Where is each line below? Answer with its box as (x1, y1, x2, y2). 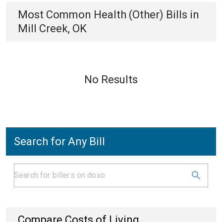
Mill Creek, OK (18, 22, 87, 35)
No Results (84, 73, 138, 86)
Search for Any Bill (14, 135, 105, 148)
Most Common (18, 8, 94, 21)
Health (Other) (94, 8, 164, 21)
